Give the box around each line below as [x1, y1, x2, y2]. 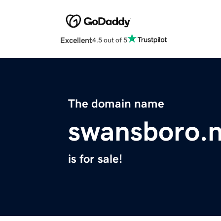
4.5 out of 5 [92, 36, 127, 43]
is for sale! [68, 153, 122, 165]
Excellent [60, 36, 92, 44]
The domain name [68, 98, 164, 110]
